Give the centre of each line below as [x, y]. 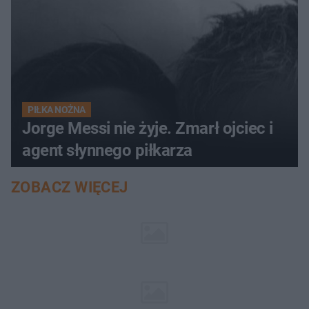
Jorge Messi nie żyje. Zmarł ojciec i [148, 128]
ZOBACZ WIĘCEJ [70, 187]
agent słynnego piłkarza [107, 150]
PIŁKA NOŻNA [57, 109]
